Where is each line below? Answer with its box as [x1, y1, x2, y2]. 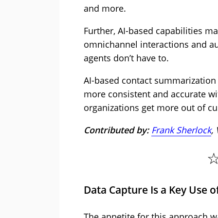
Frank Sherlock [151, 124, 211, 136]
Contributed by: [84, 124, 149, 136]
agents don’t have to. [84, 52, 169, 64]
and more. [84, 2, 126, 15]
